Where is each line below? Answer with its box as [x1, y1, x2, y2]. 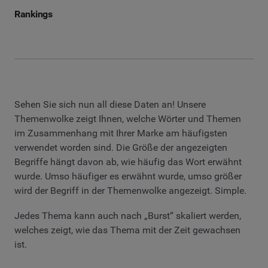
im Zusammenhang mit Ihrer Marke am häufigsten [14, 127, 227, 139]
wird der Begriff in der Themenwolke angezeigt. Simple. [14, 185, 246, 197]
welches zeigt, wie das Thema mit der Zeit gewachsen [14, 224, 240, 236]
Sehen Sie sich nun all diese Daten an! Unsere [14, 99, 206, 111]
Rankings [14, 8, 53, 20]
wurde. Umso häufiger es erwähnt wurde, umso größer [14, 170, 242, 182]
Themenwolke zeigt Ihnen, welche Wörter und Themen [14, 113, 241, 125]
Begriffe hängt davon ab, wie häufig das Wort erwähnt [14, 156, 242, 168]
